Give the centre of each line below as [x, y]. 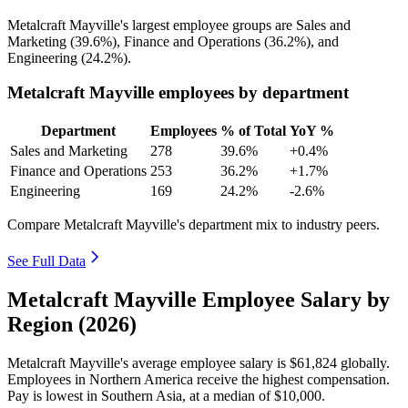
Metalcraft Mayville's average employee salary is [148, 362]
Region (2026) [72, 324]
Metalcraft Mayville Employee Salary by [199, 299]
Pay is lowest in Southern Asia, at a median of [141, 395]
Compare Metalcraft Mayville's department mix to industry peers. [194, 225]
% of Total [253, 131]
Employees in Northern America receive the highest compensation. [199, 379]
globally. [363, 362]
